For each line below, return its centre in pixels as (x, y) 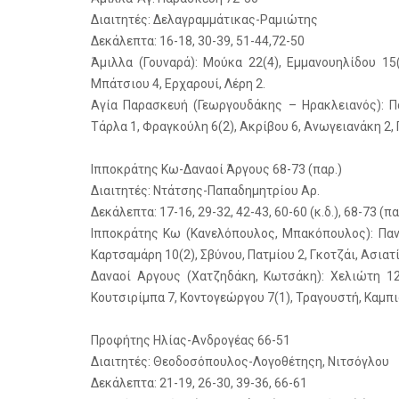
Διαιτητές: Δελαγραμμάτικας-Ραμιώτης (204, 20)
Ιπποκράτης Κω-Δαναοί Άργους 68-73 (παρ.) (216, 169)
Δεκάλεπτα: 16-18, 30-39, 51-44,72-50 (198, 41)
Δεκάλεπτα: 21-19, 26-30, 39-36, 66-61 (199, 383)
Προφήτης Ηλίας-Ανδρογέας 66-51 (191, 340)
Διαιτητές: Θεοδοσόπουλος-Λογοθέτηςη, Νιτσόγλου (240, 362)
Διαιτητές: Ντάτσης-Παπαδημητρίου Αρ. (205, 191)
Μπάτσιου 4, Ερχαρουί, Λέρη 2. (178, 84)
